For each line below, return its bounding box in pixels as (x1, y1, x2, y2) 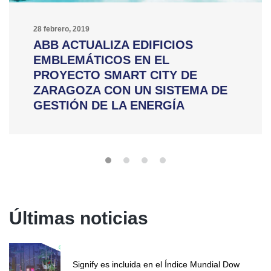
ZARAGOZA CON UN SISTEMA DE (33, 83, 227, 97)
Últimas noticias (9, 208, 148, 228)
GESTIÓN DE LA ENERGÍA (33, 99, 184, 112)
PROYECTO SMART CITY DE (33, 68, 197, 82)
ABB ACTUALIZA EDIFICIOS (33, 38, 193, 51)
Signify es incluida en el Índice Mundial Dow (73, 260, 240, 269)
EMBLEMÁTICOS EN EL (33, 53, 169, 67)
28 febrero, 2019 (33, 25, 90, 33)
